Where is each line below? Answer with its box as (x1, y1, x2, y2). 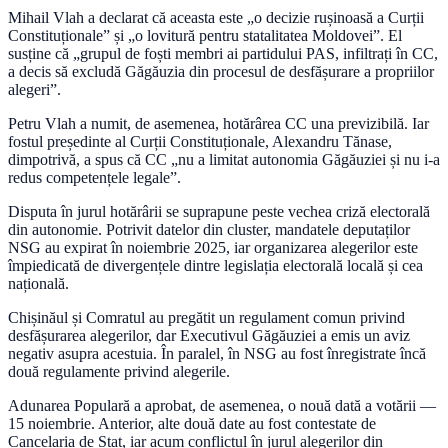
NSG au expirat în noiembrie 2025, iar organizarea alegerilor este (8, 239, 418, 257)
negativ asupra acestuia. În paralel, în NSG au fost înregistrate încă (8, 345, 426, 363)
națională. (8, 275, 69, 293)
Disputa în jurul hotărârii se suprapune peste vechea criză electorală (8, 203, 430, 221)
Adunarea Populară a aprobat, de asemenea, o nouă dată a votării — (8, 397, 436, 415)
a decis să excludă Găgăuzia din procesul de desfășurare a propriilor (8, 63, 434, 81)
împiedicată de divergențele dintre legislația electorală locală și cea (8, 257, 423, 275)
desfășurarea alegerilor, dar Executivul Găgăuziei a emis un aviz (8, 327, 410, 345)
